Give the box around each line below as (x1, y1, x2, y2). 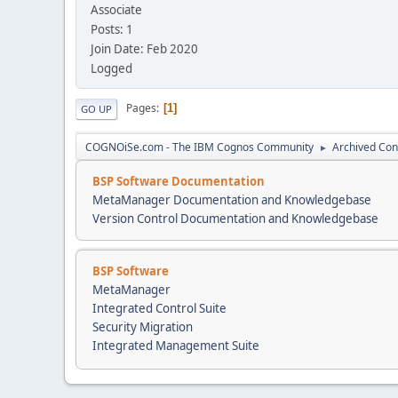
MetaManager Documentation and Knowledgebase (92, 191, 371, 208)
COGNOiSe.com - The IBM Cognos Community (85, 139, 314, 155)
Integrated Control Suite (92, 299, 227, 316)
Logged (91, 60, 132, 76)
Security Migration (92, 318, 193, 335)
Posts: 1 (91, 20, 133, 37)
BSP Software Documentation (92, 172, 265, 189)
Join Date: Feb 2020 (91, 40, 198, 57)
